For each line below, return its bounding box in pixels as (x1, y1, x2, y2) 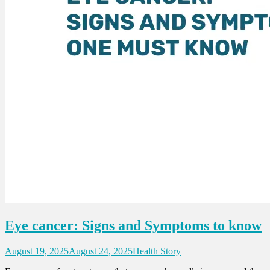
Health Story (133, 245, 181, 256)
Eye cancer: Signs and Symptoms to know (5, 217, 262, 233)
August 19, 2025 (5, 245, 69, 256)
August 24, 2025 (69, 245, 133, 256)
